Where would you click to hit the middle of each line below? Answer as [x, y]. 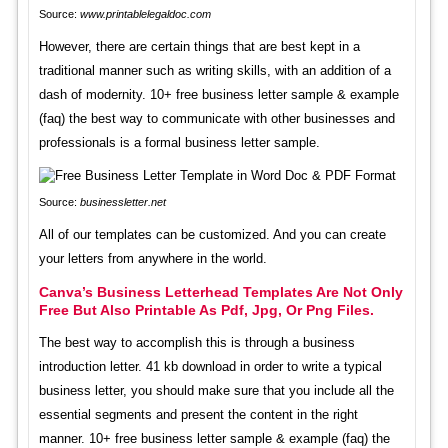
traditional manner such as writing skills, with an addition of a [214, 70]
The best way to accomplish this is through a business [196, 342]
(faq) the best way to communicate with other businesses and [216, 118]
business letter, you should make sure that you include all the [216, 390]
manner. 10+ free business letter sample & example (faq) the [214, 438]
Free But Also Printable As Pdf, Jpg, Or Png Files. [206, 309]
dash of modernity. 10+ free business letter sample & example [218, 94]
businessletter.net [122, 201]
